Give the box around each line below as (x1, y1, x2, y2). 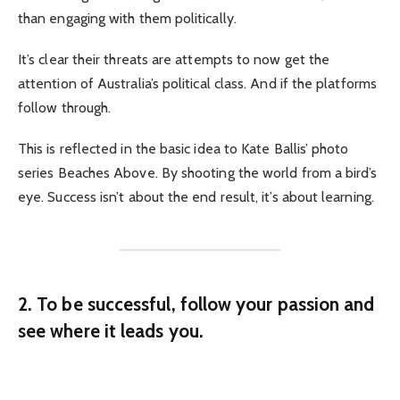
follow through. (18, 99, 112, 117)
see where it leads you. (18, 319, 204, 342)
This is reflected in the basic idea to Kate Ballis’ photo (18, 140, 349, 158)
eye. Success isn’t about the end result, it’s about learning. (18, 188, 374, 206)
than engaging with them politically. (18, 9, 237, 27)
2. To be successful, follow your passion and (18, 292, 375, 315)
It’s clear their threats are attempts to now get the (18, 51, 330, 69)
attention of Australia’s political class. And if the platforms (18, 75, 377, 93)
